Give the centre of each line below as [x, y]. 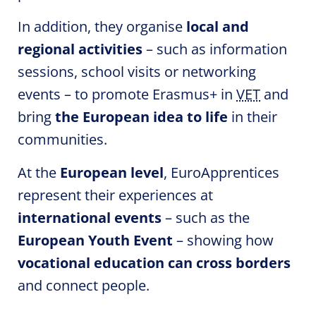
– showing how [223, 240]
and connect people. [84, 285]
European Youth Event [95, 240]
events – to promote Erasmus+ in [127, 94]
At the [39, 172]
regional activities [80, 49]
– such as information [215, 49]
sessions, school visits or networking [137, 72]
